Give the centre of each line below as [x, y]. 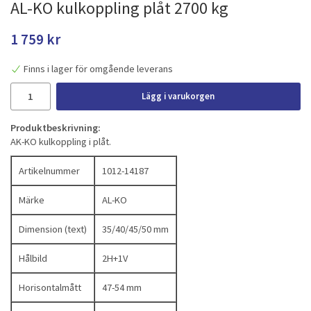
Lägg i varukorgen [178, 96]
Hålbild [33, 258]
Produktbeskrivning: [56, 127]
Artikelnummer [49, 170]
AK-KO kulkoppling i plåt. [61, 141]
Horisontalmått [50, 287]
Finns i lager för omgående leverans [98, 68]
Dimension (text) [53, 229]
